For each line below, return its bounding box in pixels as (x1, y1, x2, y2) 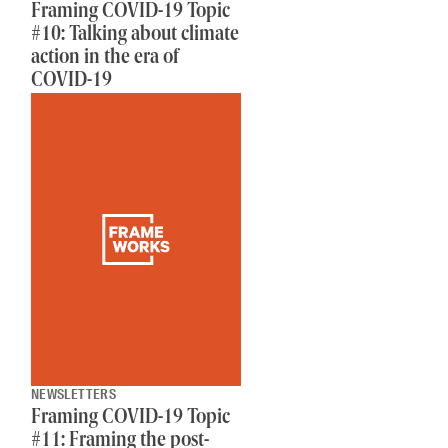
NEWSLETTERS (30, 385, 117, 403)
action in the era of (30, 48, 179, 68)
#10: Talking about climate (30, 25, 239, 45)
